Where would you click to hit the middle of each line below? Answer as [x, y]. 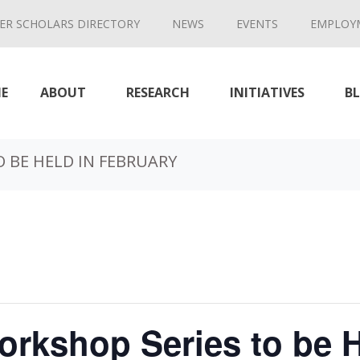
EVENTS [257, 24]
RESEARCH [157, 92]
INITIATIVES [267, 92]
